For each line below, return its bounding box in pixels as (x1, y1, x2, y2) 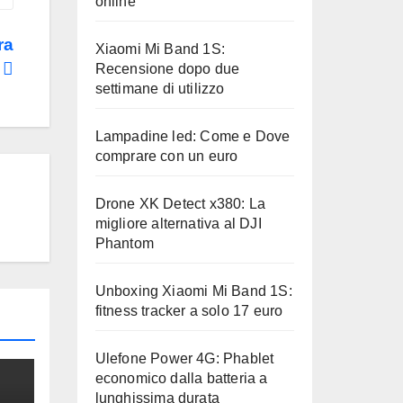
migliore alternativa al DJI (94, 216, 262, 231)
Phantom (94, 236, 154, 251)
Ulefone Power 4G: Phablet (94, 351, 274, 366)
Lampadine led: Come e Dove (94, 129, 291, 144)
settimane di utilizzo (94, 81, 225, 96)
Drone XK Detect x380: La (94, 196, 266, 211)
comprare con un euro (94, 148, 238, 164)
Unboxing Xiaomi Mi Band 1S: (94, 283, 292, 299)
